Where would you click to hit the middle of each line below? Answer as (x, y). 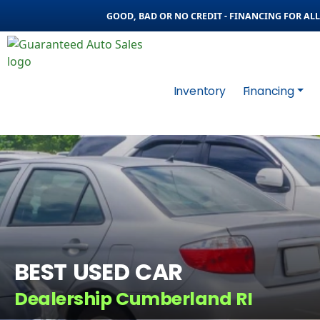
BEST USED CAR (99, 272)
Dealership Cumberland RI (134, 299)
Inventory (199, 91)
